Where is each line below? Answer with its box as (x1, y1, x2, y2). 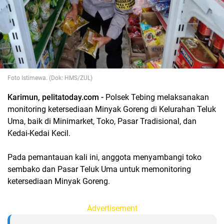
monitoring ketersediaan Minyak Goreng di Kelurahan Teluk (7, 104, 216, 114)
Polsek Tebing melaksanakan (105, 92, 209, 102)
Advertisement (86, 203, 137, 213)
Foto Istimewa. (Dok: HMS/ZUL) (7, 74, 92, 81)
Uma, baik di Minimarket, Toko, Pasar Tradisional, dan (7, 116, 196, 126)
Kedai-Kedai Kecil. (7, 128, 70, 138)
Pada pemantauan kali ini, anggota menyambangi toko (7, 152, 201, 162)
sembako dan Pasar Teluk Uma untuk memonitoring (7, 164, 191, 174)
